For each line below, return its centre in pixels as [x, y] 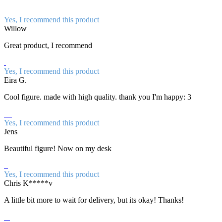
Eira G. [15, 80]
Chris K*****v [28, 183]
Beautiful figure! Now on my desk [58, 149]
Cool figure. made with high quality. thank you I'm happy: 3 [98, 97]
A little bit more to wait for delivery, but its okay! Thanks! [94, 200]
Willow [15, 29]
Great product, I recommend [48, 46]
